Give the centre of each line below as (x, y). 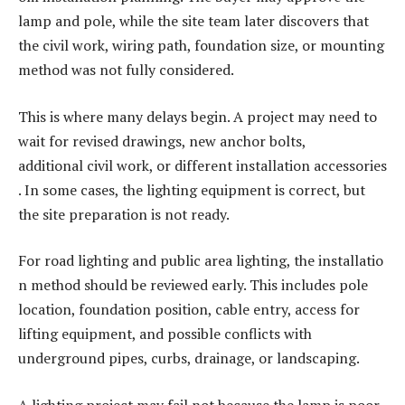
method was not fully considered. (126, 70)
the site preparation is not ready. (124, 214)
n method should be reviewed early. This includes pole (193, 285)
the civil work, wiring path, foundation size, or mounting (201, 46)
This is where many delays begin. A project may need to (198, 116)
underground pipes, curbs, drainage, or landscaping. (189, 358)
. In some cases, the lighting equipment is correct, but (192, 189)
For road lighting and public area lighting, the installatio (201, 261)
